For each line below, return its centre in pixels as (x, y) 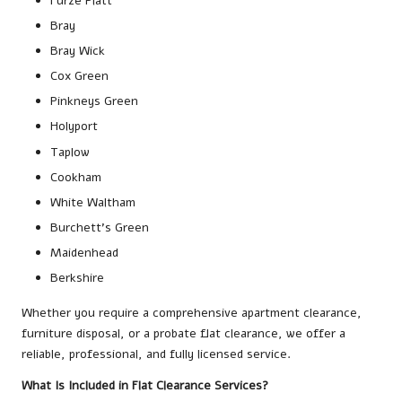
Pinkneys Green (94, 101)
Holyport (74, 127)
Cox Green (79, 76)
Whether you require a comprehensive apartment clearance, (192, 313)
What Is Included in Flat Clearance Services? (145, 386)
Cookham (76, 177)
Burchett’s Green (100, 227)
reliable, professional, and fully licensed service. (156, 354)
